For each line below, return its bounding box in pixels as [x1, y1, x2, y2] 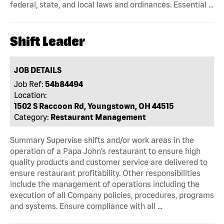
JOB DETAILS [14, 65, 62, 75]
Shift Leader [10, 33, 85, 48]
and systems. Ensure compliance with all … [10, 201, 162, 211]
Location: [14, 90, 47, 99]
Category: [14, 112, 49, 121]
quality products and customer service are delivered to [10, 157, 207, 167]
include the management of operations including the [10, 179, 199, 189]
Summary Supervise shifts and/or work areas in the [10, 135, 194, 145]
